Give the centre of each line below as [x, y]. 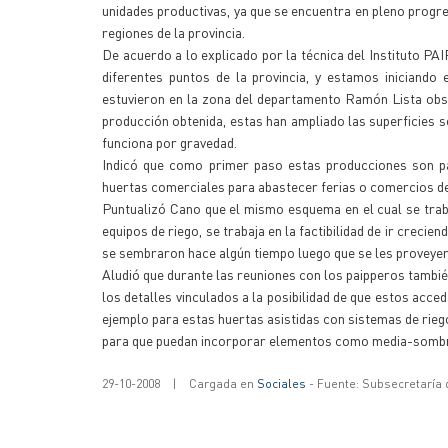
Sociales [281, 383]
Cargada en [223, 383]
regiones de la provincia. [173, 32]
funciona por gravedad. [169, 142]
